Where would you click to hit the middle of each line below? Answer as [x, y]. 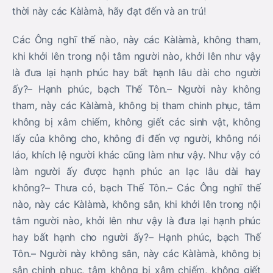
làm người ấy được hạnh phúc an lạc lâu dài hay [136, 171]
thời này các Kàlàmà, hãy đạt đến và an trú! [109, 11]
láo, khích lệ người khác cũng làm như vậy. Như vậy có [136, 155]
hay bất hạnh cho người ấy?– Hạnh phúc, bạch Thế [136, 237]
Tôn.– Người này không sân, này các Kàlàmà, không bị [136, 253]
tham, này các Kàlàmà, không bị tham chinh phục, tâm [136, 105]
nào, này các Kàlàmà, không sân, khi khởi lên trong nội [136, 204]
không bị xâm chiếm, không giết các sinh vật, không [136, 122]
